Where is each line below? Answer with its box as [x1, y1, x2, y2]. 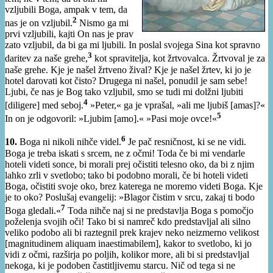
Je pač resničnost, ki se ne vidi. [126, 136, 246, 147]
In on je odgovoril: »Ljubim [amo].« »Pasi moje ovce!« [5, 113, 217, 124]
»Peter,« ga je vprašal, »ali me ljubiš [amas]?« [88, 100, 265, 111]
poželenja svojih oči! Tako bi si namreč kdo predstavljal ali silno [5, 216, 250, 227]
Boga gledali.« [5, 205, 61, 216]
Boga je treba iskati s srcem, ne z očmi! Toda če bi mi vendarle [5, 147, 245, 158]
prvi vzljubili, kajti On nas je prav [5, 29, 133, 40]
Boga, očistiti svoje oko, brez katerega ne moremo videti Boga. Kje [5, 180, 263, 191]
